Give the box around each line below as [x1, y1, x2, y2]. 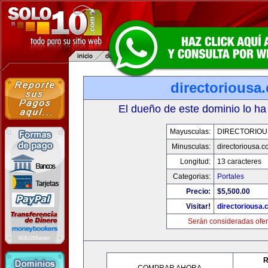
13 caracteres [217, 157, 261, 166]
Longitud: [180, 157, 211, 166]
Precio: [186, 187, 211, 196]
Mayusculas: [170, 127, 211, 136]
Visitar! [186, 202, 211, 211]
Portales [217, 172, 244, 181]
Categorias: [173, 172, 211, 181]
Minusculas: [172, 142, 211, 151]
